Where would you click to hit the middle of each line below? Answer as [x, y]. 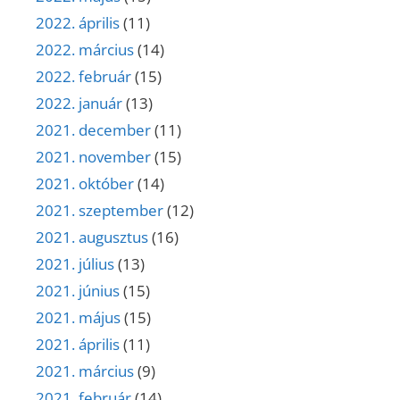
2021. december [93, 129]
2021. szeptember [100, 210]
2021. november [93, 156]
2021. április [78, 344]
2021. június [78, 290]
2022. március [85, 49]
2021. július [75, 263]
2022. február [83, 76]
